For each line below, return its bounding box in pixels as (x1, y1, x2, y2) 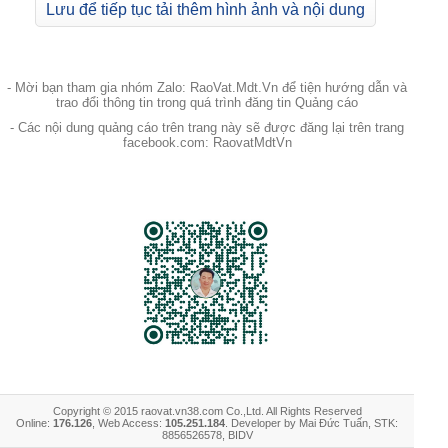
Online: (16, 417, 53, 429)
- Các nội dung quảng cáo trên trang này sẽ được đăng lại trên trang (10, 120, 404, 135)
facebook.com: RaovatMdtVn (122, 135, 292, 150)
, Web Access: (92, 417, 165, 429)
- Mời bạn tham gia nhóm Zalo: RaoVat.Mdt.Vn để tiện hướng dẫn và (7, 80, 407, 95)
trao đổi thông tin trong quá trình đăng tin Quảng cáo (56, 95, 358, 110)
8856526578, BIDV (161, 429, 253, 441)
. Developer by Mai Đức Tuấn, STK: (225, 417, 398, 429)
